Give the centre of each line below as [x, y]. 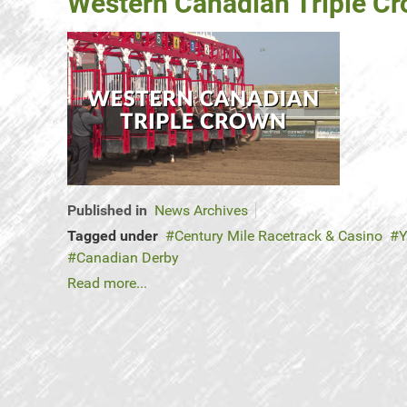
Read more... [107, 283]
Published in [107, 211]
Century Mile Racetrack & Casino [278, 236]
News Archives [201, 211]
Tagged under [113, 236]
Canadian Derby [128, 258]
